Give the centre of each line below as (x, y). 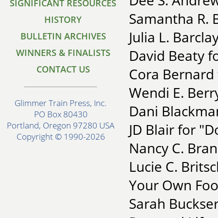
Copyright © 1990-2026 (61, 137)
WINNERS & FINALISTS (63, 53)
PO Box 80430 (61, 114)
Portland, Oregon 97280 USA (61, 126)
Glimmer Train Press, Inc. (61, 103)
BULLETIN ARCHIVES (63, 36)
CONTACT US (63, 69)
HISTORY (63, 19)
